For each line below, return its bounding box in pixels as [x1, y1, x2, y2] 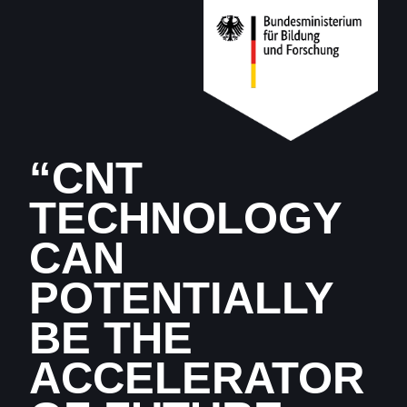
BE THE [29, 313, 194, 363]
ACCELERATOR [29, 352, 365, 403]
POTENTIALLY [29, 273, 334, 323]
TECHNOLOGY [29, 193, 342, 243]
